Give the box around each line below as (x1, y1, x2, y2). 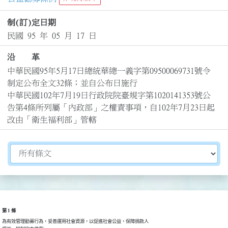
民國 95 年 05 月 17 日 (7, 31, 97, 40)
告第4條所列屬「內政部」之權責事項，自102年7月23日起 (7, 103, 215, 111)
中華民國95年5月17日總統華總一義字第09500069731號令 (7, 66, 211, 75)
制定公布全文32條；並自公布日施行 (7, 78, 137, 87)
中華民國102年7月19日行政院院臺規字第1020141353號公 (7, 91, 211, 99)
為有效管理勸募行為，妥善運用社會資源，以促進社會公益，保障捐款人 (2, 218, 149, 224)
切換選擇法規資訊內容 (10, 145, 91, 154)
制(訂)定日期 (7, 18, 56, 26)
